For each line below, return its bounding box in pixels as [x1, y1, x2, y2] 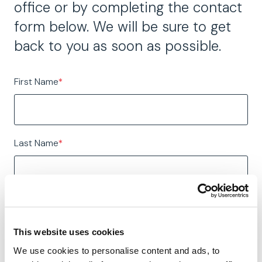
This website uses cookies [13, 226, 125, 237]
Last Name [14, 137, 58, 150]
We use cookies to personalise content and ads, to [13, 245, 220, 255]
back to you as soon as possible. [14, 37, 221, 56]
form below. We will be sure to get [14, 18, 231, 36]
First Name [14, 75, 58, 88]
